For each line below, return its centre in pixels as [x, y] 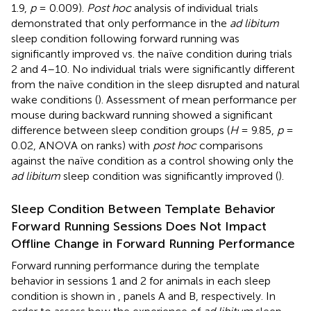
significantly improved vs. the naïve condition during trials [152, 54]
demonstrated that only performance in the [120, 24]
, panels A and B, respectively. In [197, 296]
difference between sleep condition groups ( [120, 131]
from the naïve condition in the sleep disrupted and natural [155, 85]
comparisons [230, 146]
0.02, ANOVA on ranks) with [82, 146]
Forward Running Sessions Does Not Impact [139, 227]
